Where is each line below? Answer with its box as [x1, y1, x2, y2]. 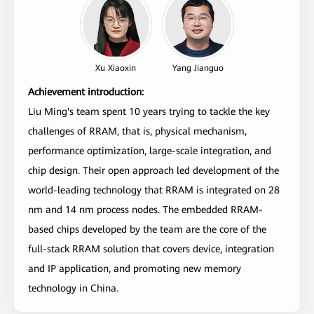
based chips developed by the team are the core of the [28, 224, 266, 235]
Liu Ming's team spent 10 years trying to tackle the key [28, 106, 270, 118]
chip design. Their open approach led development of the [28, 165, 279, 177]
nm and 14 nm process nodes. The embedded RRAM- [28, 204, 263, 216]
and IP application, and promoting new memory [28, 263, 241, 275]
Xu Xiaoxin [95, 62, 137, 73]
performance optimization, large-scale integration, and [28, 145, 271, 157]
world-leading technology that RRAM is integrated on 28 [28, 184, 280, 196]
